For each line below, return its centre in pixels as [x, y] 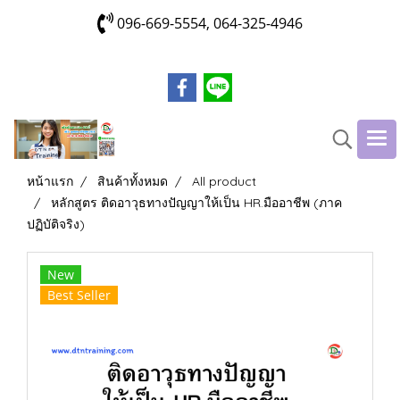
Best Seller [79, 295]
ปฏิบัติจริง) [56, 224]
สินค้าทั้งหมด [133, 181]
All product [224, 181]
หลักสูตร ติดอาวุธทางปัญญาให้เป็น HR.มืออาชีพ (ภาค [196, 203]
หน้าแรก [50, 181]
